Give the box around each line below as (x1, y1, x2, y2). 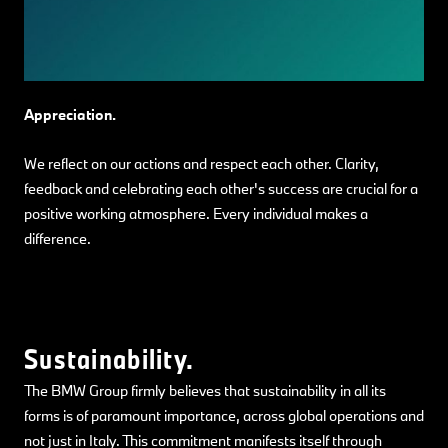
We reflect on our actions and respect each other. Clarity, (24, 153, 379, 173)
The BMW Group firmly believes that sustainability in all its (24, 380, 386, 400)
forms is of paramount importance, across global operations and (24, 405, 424, 425)
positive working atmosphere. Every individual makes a (24, 203, 368, 223)
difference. (24, 228, 91, 248)
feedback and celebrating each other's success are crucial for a (24, 178, 418, 198)
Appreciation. (24, 104, 116, 124)
